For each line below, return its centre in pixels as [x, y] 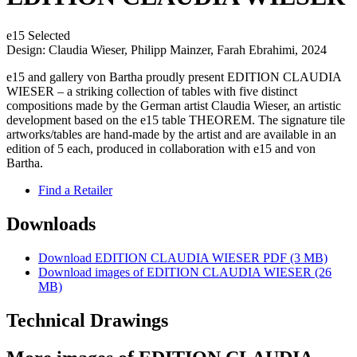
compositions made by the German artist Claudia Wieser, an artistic [174, 105]
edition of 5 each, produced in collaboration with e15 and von [161, 148]
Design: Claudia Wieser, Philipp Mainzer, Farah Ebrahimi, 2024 [167, 49]
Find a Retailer [75, 190]
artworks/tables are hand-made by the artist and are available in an [171, 134]
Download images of [92, 272]
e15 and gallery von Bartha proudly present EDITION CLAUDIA [174, 76]
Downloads [51, 224]
